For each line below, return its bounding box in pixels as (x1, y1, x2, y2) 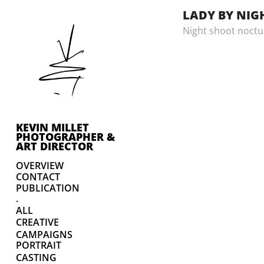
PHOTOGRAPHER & (15, 129, 115, 144)
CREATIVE (15, 216, 59, 229)
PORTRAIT (15, 239, 61, 252)
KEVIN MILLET (15, 120, 89, 135)
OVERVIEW (15, 159, 64, 173)
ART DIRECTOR (15, 138, 93, 154)
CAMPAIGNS (15, 228, 72, 242)
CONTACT (15, 170, 60, 184)
